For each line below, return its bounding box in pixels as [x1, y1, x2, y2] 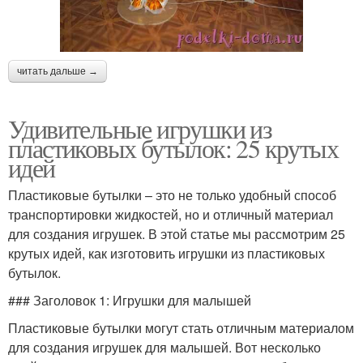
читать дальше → [17, 66, 98, 78]
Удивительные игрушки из [8, 111, 272, 147]
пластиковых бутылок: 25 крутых [8, 130, 338, 166]
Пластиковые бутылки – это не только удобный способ [8, 186, 336, 205]
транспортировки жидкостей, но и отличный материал [8, 205, 333, 224]
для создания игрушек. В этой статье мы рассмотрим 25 [8, 224, 345, 244]
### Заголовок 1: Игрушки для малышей [8, 291, 251, 310]
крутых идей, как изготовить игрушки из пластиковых [8, 244, 325, 263]
